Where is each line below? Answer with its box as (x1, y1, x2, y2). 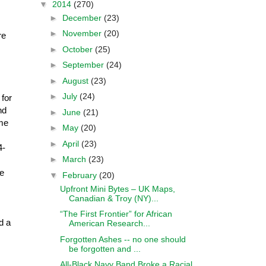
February (62, 170, 99, 180)
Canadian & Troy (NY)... (68, 193, 159, 203)
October (62, 44, 95, 54)
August (62, 75, 91, 85)
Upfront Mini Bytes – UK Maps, (59, 183, 175, 194)
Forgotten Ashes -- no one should (59, 234, 186, 244)
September (62, 60, 106, 69)
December (62, 12, 104, 23)
